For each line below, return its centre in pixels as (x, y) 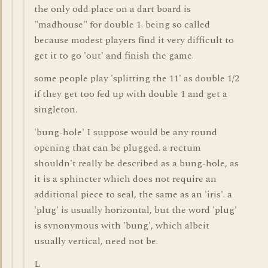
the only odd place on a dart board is (112, 9)
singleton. (56, 109)
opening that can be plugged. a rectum (118, 148)
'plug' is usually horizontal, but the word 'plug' (135, 210)
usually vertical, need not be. (96, 241)
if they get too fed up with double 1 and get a (131, 94)
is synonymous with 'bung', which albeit (122, 226)
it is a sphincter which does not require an (125, 179)
